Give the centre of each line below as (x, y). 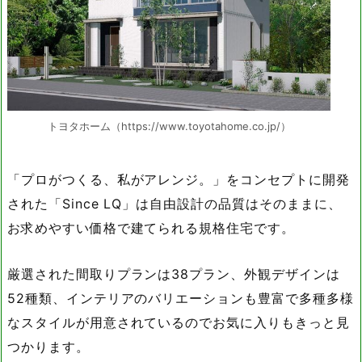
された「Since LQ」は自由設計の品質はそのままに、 (175, 203)
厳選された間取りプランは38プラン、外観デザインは (174, 274)
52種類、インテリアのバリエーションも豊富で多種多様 (181, 298)
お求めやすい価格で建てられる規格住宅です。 (151, 227)
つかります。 (48, 346)
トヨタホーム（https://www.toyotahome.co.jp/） (169, 126)
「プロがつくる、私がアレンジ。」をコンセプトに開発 (179, 179)
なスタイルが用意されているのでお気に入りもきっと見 (179, 322)
